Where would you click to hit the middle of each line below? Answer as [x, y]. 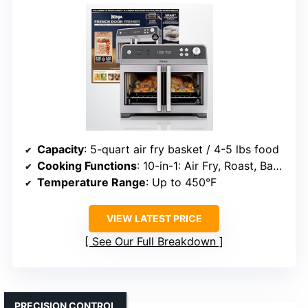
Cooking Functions [87, 166]
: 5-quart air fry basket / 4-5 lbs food [181, 150]
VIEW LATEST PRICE [154, 219]
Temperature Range [91, 183]
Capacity [60, 150]
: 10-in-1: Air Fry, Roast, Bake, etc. [205, 166]
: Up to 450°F [181, 183]
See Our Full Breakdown [154, 242]
